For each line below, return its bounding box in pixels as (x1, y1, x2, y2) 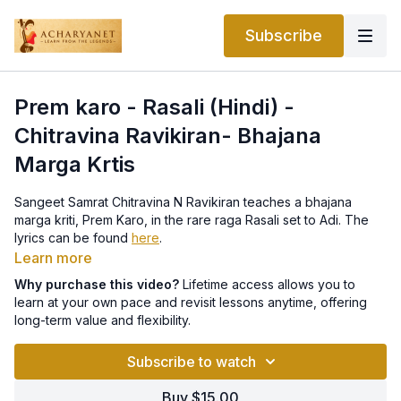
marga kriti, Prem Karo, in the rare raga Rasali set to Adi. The (14, 212, 369, 227)
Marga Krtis (14, 151, 135, 177)
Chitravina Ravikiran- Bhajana (14, 123, 321, 149)
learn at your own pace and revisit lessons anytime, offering (14, 294, 367, 310)
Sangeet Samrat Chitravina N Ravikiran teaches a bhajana (14, 194, 352, 209)
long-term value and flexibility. (14, 312, 191, 328)
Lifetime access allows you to (179, 277, 355, 292)
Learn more (14, 249, 92, 267)
